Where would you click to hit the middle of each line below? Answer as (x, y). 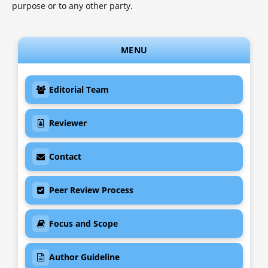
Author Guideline (84, 257)
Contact (65, 157)
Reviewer (68, 123)
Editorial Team (79, 90)
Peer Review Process (91, 190)
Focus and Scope (83, 224)
